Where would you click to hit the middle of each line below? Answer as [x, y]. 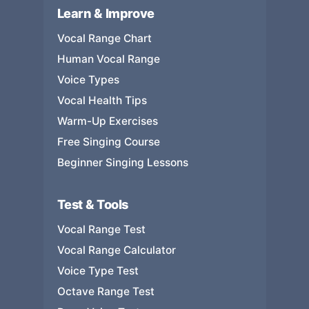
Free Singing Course [108, 142]
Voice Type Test [98, 271]
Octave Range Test [106, 291]
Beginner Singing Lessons [122, 162]
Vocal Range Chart [104, 38]
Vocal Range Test [101, 229]
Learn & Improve [106, 13]
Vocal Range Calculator [116, 250]
